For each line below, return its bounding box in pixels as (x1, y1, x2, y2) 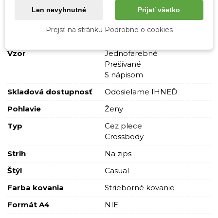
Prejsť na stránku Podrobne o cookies (45, 25, 173, 34)
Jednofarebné (105, 48, 158, 58)
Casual (105, 165, 129, 175)
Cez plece (105, 121, 142, 130)
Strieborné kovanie (105, 182, 175, 192)
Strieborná (105, 14, 144, 24)
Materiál (7, 31, 39, 41)
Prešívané (105, 59, 141, 69)
